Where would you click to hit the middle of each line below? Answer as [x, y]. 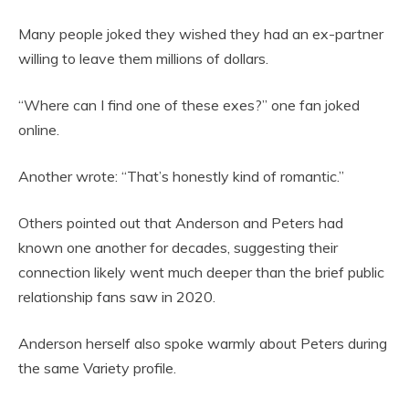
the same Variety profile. [97, 368]
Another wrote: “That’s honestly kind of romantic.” [181, 177]
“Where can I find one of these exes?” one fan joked [189, 105]
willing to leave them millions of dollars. [143, 59]
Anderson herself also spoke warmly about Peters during [203, 344]
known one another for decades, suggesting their [178, 248]
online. [39, 130]
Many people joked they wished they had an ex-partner [201, 34]
